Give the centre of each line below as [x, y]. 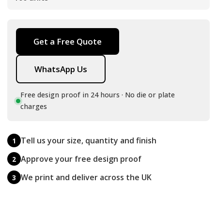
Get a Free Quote [68, 42]
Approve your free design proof [81, 159]
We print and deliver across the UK [86, 177]
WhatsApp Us [61, 69]
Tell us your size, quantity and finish [89, 140]
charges [34, 107]
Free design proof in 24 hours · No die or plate [98, 95]
